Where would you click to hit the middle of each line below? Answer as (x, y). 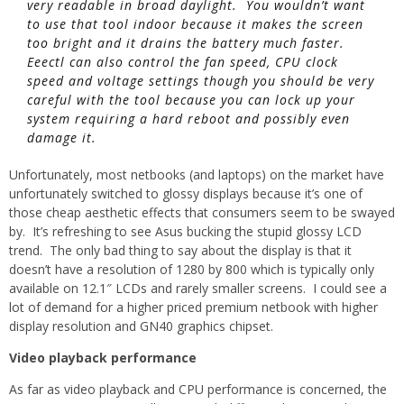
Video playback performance (103, 358)
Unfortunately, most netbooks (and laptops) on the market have (197, 175)
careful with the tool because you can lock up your (191, 100)
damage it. (62, 138)
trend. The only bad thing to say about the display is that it (180, 251)
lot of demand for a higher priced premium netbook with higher (193, 308)
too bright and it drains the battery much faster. (188, 43)
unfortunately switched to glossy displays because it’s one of (186, 194)
